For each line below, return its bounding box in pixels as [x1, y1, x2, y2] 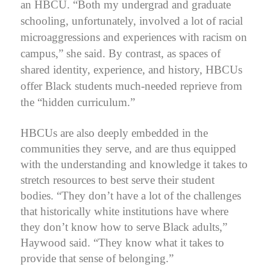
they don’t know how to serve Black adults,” [20, 220, 227, 233]
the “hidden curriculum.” [20, 95, 135, 108]
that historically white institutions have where [20, 204, 228, 218]
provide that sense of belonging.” [20, 251, 174, 265]
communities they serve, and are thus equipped [20, 142, 236, 155]
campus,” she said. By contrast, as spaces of [20, 46, 221, 60]
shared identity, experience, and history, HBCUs [20, 63, 242, 76]
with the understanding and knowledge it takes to [20, 157, 248, 171]
